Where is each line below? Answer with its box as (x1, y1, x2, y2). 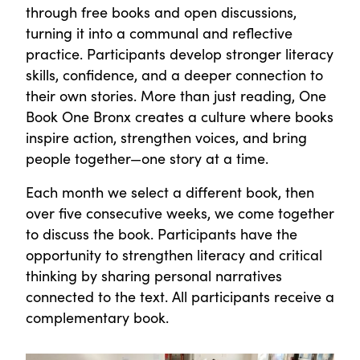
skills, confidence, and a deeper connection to (26, 63, 323, 84)
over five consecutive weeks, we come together (26, 202, 334, 223)
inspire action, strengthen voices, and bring (26, 126, 307, 147)
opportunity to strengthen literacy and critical (26, 243, 322, 264)
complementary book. (26, 306, 169, 327)
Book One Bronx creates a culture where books (26, 105, 333, 126)
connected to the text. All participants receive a (26, 285, 334, 306)
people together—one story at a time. (26, 147, 268, 168)
